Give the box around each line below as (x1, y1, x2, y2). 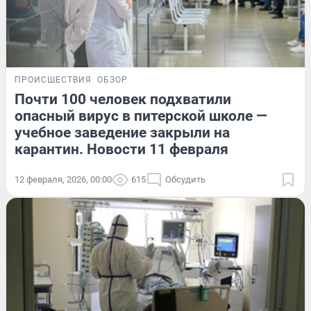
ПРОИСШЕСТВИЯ (15, 75, 92, 85)
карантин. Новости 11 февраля (15, 141, 228, 158)
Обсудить (165, 174, 205, 185)
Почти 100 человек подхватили (15, 91, 231, 108)
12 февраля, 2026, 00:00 (15, 174, 112, 185)
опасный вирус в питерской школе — (15, 108, 267, 125)
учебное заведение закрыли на (15, 124, 230, 142)
